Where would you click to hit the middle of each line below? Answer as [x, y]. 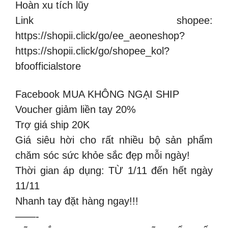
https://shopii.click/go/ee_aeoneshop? [100, 35]
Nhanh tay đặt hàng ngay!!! [77, 201]
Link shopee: [114, 20]
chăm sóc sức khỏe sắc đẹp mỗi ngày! [103, 155]
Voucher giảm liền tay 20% [76, 109]
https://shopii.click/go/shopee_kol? [92, 51]
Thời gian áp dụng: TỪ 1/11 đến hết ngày [114, 170]
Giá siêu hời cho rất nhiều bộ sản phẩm [114, 140]
